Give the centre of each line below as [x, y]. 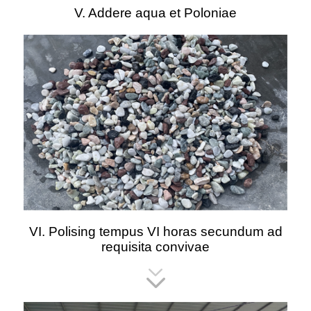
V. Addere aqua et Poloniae [155, 12]
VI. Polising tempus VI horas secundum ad [155, 232]
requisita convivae [155, 247]
